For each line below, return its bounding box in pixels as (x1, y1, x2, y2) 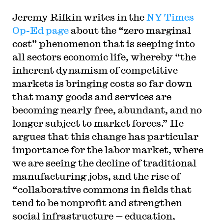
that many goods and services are (12, 91, 171, 102)
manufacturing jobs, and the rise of (12, 170, 180, 182)
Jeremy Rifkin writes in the (12, 11, 146, 23)
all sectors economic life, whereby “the (12, 51, 196, 62)
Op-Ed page (12, 25, 69, 36)
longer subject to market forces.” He (12, 117, 184, 129)
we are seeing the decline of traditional (12, 157, 196, 168)
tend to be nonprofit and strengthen (12, 197, 182, 208)
